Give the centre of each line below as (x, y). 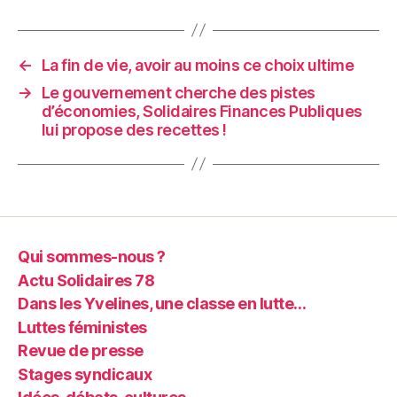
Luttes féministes (82, 327)
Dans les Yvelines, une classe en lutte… (162, 304)
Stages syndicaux (85, 374)
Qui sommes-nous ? (92, 257)
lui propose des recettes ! (134, 129)
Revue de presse (81, 351)
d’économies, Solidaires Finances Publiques (202, 111)
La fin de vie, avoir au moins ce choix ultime (198, 65)
